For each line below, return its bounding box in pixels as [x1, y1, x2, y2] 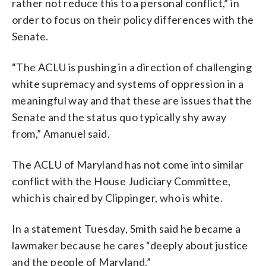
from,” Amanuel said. [12, 126, 110, 140]
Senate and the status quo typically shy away [12, 110, 227, 123]
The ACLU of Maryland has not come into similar [12, 157, 244, 171]
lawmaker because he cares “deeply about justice [12, 238, 248, 252]
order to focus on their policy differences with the [12, 12, 254, 26]
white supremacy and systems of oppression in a [12, 77, 244, 90]
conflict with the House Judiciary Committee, [12, 174, 231, 188]
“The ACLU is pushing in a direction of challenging [12, 60, 252, 74]
